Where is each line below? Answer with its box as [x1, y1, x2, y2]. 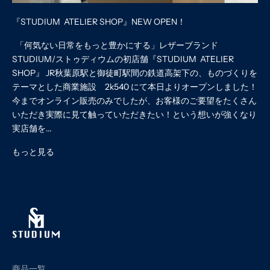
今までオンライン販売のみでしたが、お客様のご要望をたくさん [12, 95, 257, 107]
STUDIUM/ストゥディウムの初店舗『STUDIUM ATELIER [12, 54, 234, 65]
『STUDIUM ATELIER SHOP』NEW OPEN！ [12, 16, 186, 28]
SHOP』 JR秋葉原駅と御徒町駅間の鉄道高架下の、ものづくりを [12, 67, 257, 79]
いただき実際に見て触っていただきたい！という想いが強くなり [12, 109, 257, 121]
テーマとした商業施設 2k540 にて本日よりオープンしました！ [12, 81, 257, 93]
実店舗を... [12, 123, 52, 134]
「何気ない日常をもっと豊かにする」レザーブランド [12, 40, 218, 51]
